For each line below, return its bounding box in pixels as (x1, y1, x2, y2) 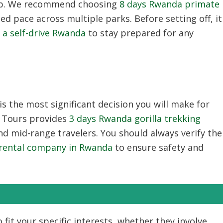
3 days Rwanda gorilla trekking (69, 112, 201, 124)
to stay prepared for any (86, 27, 194, 39)
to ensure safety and (112, 141, 204, 153)
